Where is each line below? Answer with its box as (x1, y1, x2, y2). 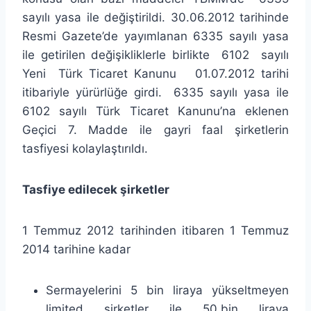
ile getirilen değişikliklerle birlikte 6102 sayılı (22, 47, 289, 62)
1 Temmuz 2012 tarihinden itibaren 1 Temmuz (22, 223, 289, 237)
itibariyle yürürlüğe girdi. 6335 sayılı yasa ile (22, 85, 289, 99)
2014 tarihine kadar (22, 242, 131, 256)
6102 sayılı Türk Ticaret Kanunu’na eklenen (22, 103, 289, 118)
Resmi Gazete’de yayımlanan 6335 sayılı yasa (22, 28, 289, 43)
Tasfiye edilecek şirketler (22, 182, 169, 196)
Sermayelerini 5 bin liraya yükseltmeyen (46, 283, 289, 297)
